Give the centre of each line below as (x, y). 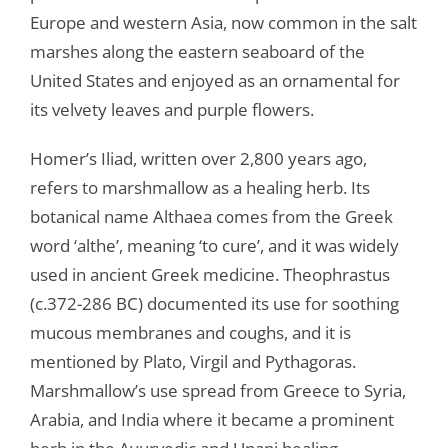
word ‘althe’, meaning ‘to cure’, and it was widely (214, 246)
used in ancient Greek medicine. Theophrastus (209, 275)
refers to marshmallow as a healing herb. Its (199, 188)
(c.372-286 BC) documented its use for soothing (214, 304)
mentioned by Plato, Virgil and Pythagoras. (192, 362)
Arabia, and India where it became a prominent (211, 420)
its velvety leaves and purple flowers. (171, 110)
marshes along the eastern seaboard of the (197, 52)
